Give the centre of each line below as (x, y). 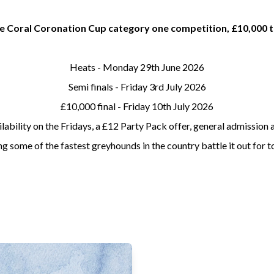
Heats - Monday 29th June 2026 (137, 67)
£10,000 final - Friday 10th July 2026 (137, 106)
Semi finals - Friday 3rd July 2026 (137, 87)
